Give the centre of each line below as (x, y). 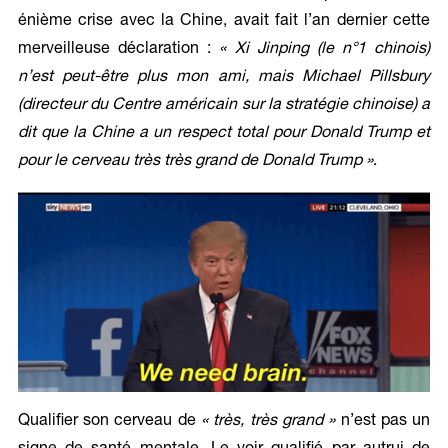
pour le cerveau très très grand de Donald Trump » (195, 162)
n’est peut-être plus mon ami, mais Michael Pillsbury (224, 78)
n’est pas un (383, 421)
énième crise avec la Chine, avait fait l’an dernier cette (224, 22)
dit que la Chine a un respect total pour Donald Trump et (224, 134)
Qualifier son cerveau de (109, 421)
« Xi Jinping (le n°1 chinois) (325, 50)
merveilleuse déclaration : (118, 50)
